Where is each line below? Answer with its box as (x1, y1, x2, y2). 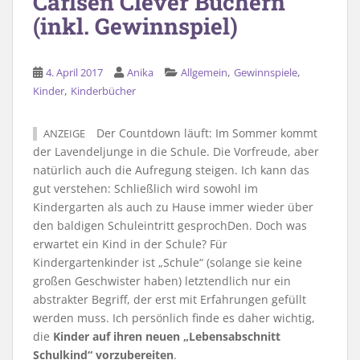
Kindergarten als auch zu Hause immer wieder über (33, 198, 313, 215)
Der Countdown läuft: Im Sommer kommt (93, 125, 317, 141)
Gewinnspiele (234, 64, 297, 80)
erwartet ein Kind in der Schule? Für (33, 235, 227, 252)
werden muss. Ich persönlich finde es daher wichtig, (33, 309, 315, 325)
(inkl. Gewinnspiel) (33, 10, 238, 41)
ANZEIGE (43, 126, 85, 141)
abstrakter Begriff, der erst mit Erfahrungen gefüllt (33, 291, 306, 307)
